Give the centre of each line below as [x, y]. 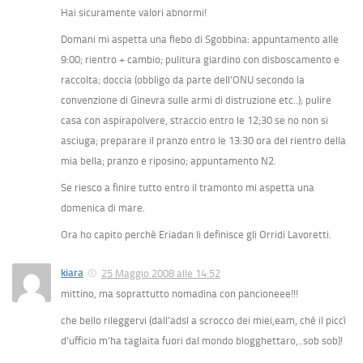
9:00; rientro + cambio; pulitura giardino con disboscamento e [200, 60]
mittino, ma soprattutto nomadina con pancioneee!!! [179, 294]
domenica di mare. [103, 208]
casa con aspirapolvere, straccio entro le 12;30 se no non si [194, 121]
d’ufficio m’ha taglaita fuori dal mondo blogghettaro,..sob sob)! [202, 341]
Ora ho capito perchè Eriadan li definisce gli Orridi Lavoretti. [196, 235]
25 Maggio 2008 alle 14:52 [161, 274]
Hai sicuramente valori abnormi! [134, 13]
